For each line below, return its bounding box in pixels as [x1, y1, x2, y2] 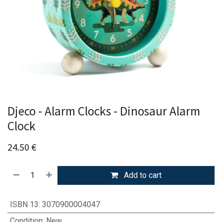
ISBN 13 [9, 200, 39, 209]
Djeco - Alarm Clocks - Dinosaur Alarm [7, 103, 200, 119]
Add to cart [122, 170, 162, 180]
